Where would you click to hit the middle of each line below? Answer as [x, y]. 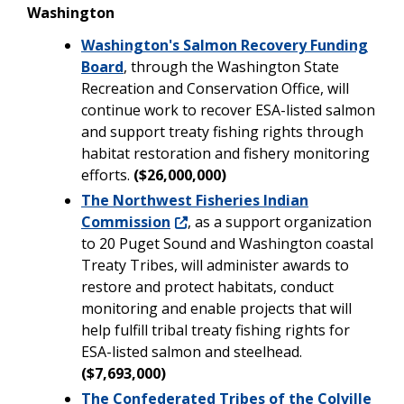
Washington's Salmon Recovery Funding [225, 45]
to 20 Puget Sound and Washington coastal [227, 243]
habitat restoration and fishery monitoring [225, 153]
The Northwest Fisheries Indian [195, 200]
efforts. [107, 174]
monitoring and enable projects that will [216, 308]
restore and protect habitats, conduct [207, 286]
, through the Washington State [231, 66]
